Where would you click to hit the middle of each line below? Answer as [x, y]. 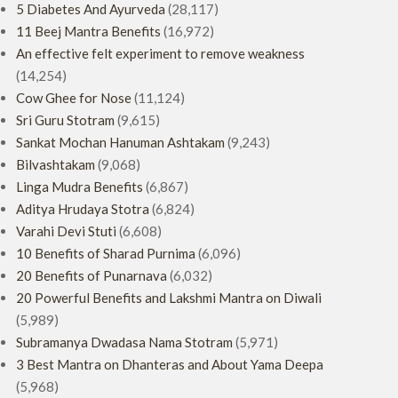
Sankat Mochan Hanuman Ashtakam [120, 142]
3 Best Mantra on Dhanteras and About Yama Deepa [170, 364]
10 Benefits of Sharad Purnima [106, 253]
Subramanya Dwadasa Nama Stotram [124, 342]
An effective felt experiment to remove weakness [160, 53]
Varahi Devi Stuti [66, 231]
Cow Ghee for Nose [74, 98]
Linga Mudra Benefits [80, 187]
